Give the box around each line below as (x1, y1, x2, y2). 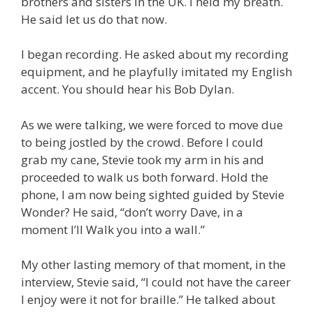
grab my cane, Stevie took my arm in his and (21, 151, 264, 168)
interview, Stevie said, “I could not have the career (21, 274, 291, 291)
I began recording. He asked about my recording (21, 46, 289, 63)
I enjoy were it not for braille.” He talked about (21, 291, 275, 308)
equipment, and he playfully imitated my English (21, 64, 292, 80)
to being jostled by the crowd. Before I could (21, 133, 263, 150)
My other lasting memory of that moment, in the (21, 256, 286, 273)
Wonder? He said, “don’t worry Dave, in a (21, 203, 243, 220)
